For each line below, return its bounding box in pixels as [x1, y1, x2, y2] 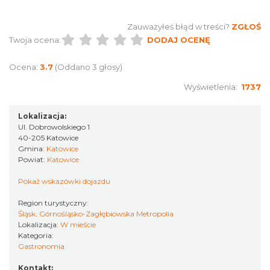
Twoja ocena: [9, 35, 61, 45]
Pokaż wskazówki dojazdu [18, 177, 110, 186]
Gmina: [18, 144, 46, 153]
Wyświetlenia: [184, 82, 241, 92]
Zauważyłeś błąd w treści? [127, 22, 230, 31]
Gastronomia [18, 242, 64, 251]
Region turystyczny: [18, 198, 90, 207]
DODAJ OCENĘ [146, 35, 210, 45]
